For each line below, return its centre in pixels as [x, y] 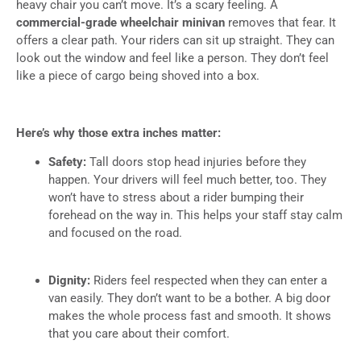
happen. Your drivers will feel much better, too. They [187, 180]
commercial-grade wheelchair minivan [120, 23]
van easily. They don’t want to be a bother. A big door [189, 298]
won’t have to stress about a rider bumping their [176, 198]
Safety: [69, 162]
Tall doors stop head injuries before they [198, 162]
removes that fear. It [280, 23]
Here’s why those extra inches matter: [118, 133]
